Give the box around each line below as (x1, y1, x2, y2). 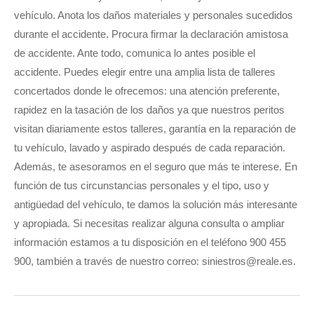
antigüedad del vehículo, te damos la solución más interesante (14, 198, 297, 211)
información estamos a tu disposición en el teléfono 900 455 (14, 236, 286, 249)
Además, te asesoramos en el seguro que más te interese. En (14, 161, 297, 173)
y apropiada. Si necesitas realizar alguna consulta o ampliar (14, 217, 285, 230)
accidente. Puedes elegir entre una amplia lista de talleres (14, 66, 275, 78)
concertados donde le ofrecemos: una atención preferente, (14, 85, 280, 97)
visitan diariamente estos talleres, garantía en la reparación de (14, 123, 296, 135)
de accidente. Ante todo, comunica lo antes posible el (14, 47, 255, 60)
